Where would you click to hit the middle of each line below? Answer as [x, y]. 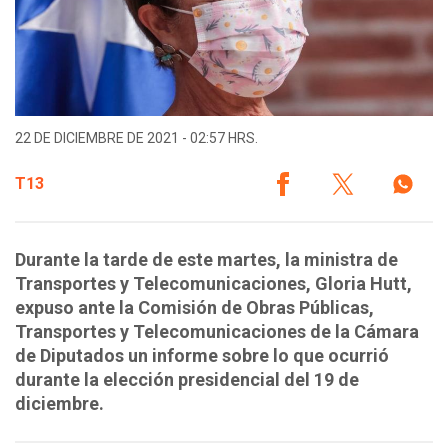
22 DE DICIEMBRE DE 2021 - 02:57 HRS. [136, 138]
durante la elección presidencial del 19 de [187, 380]
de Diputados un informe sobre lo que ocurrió [202, 356]
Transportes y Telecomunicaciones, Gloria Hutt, [213, 284]
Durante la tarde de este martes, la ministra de [206, 260]
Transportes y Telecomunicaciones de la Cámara [217, 332]
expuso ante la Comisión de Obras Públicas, [194, 308]
